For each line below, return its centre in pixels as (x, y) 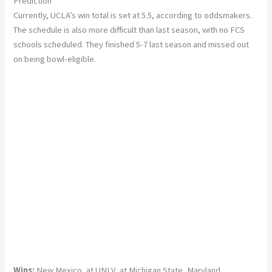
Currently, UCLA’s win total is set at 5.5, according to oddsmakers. (133, 15)
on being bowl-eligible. (55, 59)
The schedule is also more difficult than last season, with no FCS (129, 29)
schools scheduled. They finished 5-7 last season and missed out (131, 44)
